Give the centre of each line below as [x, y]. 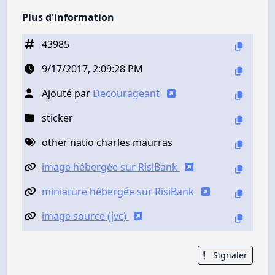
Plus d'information [68, 17]
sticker [57, 118]
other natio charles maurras [107, 142]
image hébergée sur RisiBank [111, 167]
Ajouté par [67, 93]
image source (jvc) [85, 216]
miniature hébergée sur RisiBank [119, 191]
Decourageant [127, 93]
